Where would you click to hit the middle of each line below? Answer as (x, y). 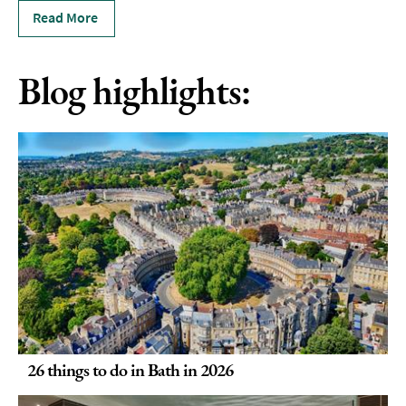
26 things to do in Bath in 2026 (130, 369)
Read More (65, 17)
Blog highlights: (134, 91)
